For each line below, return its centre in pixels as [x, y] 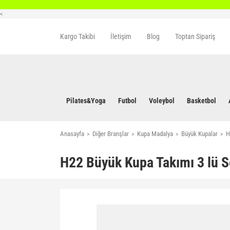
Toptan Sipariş [195, 36]
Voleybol [162, 101]
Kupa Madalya [155, 134]
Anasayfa [72, 134]
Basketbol [202, 101]
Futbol [127, 101]
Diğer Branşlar [111, 134]
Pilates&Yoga [86, 101]
